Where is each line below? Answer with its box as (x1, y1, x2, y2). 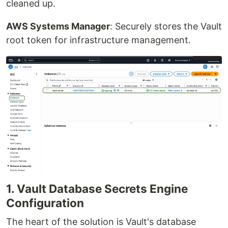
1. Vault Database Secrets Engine (6, 181, 188, 195)
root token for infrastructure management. (6, 35, 191, 46)
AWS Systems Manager (6, 21, 110, 32)
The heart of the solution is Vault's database (6, 216, 196, 227)
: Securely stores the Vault (110, 21, 222, 32)
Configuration (6, 195, 84, 210)
